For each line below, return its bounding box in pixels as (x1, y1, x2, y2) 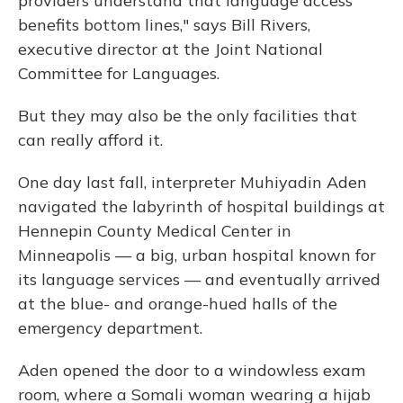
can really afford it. (18, 130, 163, 150)
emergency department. (18, 318, 202, 338)
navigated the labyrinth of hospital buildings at (18, 196, 385, 217)
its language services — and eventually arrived (18, 269, 381, 290)
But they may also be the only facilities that (18, 105, 357, 126)
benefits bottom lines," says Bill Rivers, (18, 14, 310, 35)
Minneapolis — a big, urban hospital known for (18, 245, 376, 265)
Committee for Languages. (18, 63, 219, 84)
